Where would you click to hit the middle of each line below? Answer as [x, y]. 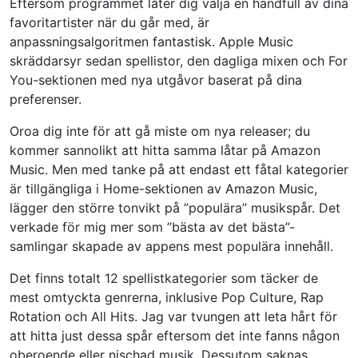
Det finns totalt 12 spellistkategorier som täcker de [164, 278]
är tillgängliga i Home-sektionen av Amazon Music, [163, 188]
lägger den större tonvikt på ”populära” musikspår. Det [175, 207]
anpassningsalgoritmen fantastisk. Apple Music [151, 41]
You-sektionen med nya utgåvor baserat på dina [156, 80]
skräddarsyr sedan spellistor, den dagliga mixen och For [179, 60]
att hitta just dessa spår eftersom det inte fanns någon [175, 335]
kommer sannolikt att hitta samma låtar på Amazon [165, 150]
